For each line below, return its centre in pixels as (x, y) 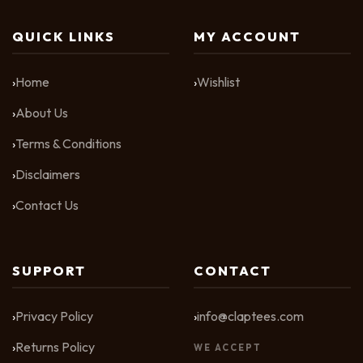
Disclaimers (48, 174)
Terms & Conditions (68, 143)
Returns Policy (55, 346)
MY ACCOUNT (247, 36)
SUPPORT (49, 270)
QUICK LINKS (64, 36)
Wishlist (218, 81)
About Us (42, 112)
